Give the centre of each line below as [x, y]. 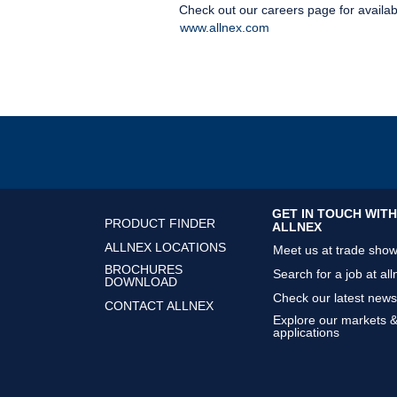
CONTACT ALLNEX [159, 306]
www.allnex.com [225, 27]
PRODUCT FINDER [160, 224]
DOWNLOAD [141, 282]
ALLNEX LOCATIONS [165, 248]
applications [306, 333]
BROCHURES [144, 270]
